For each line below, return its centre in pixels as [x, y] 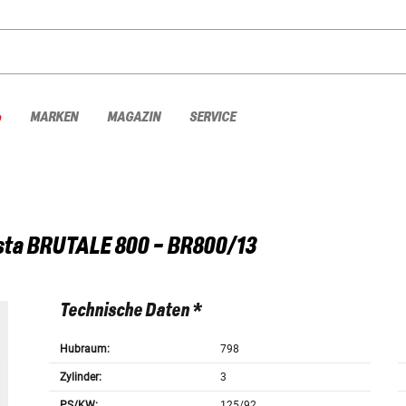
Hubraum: [84, 349]
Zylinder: [80, 377]
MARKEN [54, 117]
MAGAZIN [134, 117]
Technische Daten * [130, 311]
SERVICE [213, 117]
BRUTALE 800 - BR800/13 [141, 247]
